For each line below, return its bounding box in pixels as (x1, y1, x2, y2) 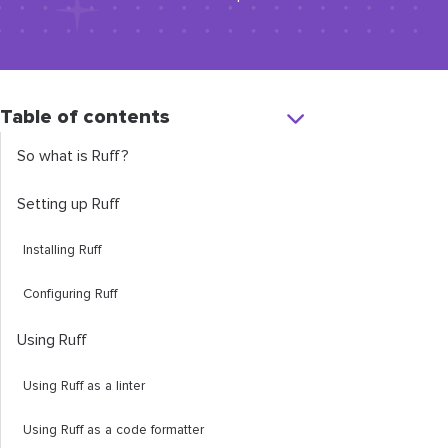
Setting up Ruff (17, 196, 120, 212)
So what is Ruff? (17, 148, 129, 164)
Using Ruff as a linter (23, 379, 145, 393)
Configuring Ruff (23, 287, 117, 301)
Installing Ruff (23, 243, 101, 257)
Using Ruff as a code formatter (23, 423, 204, 437)
